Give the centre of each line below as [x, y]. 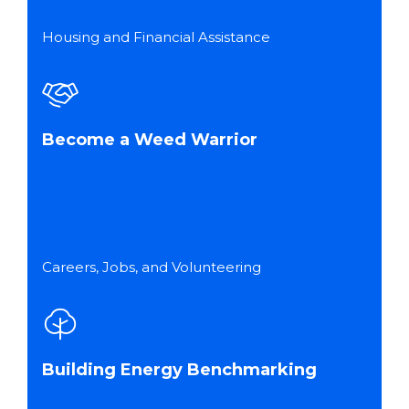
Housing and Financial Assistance [156, 37]
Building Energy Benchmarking [179, 370]
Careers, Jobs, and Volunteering [152, 267]
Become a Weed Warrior [150, 140]
